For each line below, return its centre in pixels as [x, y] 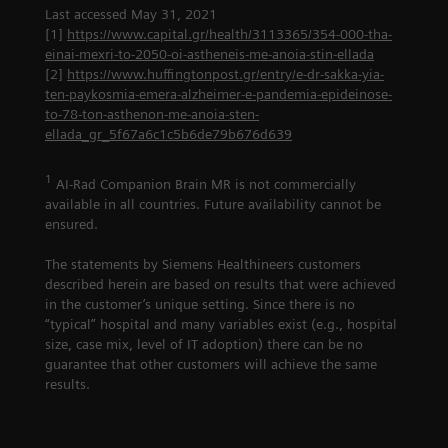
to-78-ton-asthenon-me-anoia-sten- [152, 113]
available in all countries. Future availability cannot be [213, 203]
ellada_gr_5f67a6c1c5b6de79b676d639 [168, 133]
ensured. [71, 223]
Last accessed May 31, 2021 [131, 13]
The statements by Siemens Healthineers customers [203, 263]
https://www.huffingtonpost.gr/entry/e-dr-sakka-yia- [225, 73]
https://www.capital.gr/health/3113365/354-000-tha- [229, 33]
